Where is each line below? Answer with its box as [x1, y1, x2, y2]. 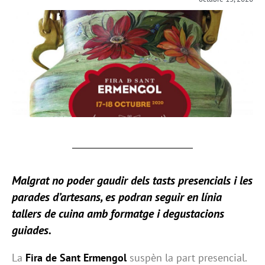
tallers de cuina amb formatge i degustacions [12, 206, 224, 222]
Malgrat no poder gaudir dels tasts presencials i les [12, 173, 253, 189]
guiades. [12, 222, 51, 238]
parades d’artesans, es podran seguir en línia [12, 189, 222, 205]
